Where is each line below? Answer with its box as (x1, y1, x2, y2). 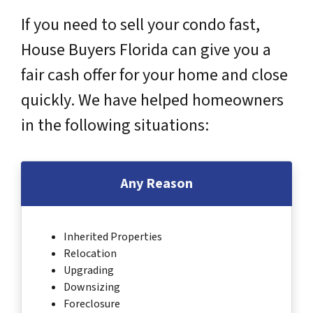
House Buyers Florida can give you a (21, 37, 271, 62)
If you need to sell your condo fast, (21, 12, 260, 37)
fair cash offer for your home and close (21, 62, 288, 87)
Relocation (64, 245, 117, 261)
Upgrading (64, 262, 114, 278)
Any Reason (120, 173, 193, 194)
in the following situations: (21, 112, 209, 138)
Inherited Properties (64, 228, 162, 245)
